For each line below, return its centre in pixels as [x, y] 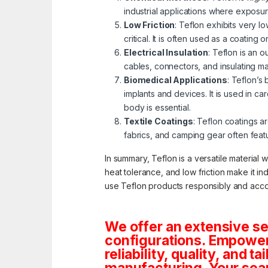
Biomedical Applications [176, 80]
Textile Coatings [159, 121]
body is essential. [157, 108]
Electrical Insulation [166, 53]
